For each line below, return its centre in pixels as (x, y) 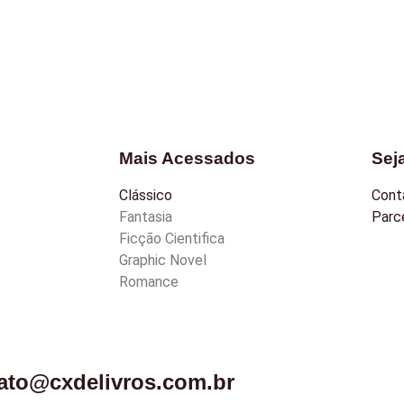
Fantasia (146, 216)
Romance (149, 281)
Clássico (146, 195)
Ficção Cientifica (172, 238)
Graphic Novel (163, 260)
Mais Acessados (187, 158)
